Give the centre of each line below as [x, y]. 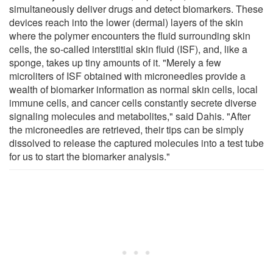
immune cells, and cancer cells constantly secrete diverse [133, 102]
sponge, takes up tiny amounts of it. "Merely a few [115, 62]
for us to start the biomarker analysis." [90, 156]
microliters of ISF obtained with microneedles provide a [127, 76]
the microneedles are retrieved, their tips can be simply [126, 129]
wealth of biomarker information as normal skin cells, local [133, 89]
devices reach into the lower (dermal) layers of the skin [126, 22]
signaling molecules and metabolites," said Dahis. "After [130, 116]
